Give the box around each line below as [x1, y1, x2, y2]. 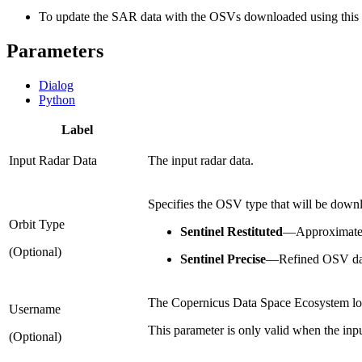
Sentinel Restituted [180, 224, 283, 238]
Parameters [6, 40, 103, 61]
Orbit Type [9, 217, 65, 231]
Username [9, 301, 61, 316]
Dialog [39, 78, 74, 92]
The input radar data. [148, 153, 254, 167]
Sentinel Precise [180, 251, 266, 266]
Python [39, 92, 75, 107]
